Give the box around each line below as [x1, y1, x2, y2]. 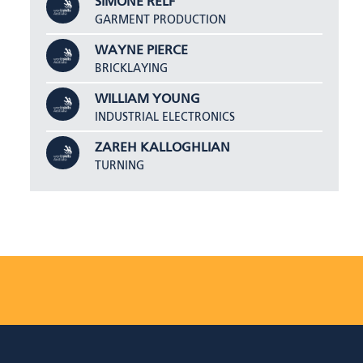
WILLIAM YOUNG [95, 92, 201, 106]
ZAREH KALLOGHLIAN [95, 141, 231, 155]
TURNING [95, 160, 145, 172]
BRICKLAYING [95, 62, 169, 75]
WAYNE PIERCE [95, 44, 189, 58]
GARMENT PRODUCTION [95, 14, 227, 26]
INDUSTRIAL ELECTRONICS [95, 111, 236, 123]
